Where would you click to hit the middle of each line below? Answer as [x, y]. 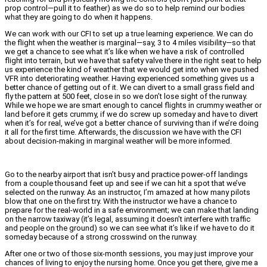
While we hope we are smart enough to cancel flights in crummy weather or [133, 105]
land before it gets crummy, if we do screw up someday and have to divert [131, 114]
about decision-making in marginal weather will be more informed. [118, 141]
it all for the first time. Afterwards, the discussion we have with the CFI [123, 132]
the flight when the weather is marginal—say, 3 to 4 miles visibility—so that [130, 43]
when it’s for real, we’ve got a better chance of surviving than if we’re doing [132, 123]
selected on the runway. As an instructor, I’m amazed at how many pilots [128, 193]
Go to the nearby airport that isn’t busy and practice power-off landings [126, 175]
